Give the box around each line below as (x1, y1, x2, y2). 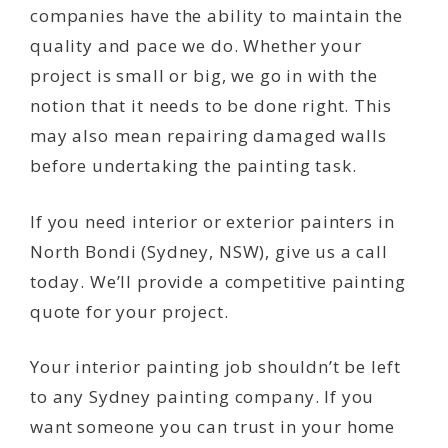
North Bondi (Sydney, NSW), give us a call (30, 239, 388, 263)
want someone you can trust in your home (30, 415, 396, 439)
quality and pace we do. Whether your (30, 34, 362, 58)
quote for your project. (30, 299, 229, 323)
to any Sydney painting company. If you (30, 385, 375, 409)
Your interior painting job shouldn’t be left (30, 355, 401, 379)
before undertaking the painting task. (30, 154, 357, 178)
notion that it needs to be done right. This (30, 94, 392, 118)
